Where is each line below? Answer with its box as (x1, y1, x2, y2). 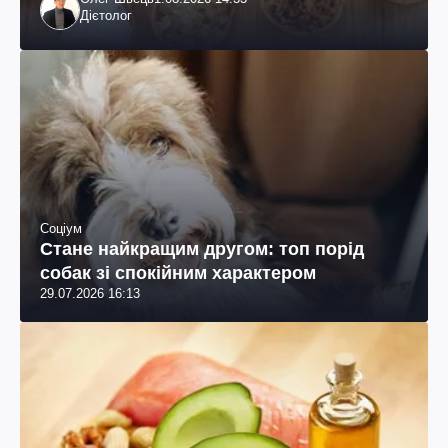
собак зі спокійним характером (40, 262, 316, 283)
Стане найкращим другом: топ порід (40, 238, 364, 259)
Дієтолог (80, 7, 132, 23)
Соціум (40, 220, 82, 236)
